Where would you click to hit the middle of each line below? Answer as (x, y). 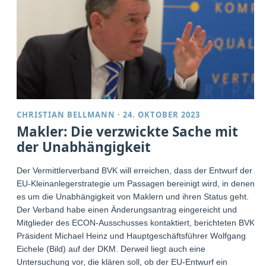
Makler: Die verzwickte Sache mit (128, 131)
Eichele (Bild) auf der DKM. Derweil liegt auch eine (111, 248)
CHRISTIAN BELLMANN (66, 114)
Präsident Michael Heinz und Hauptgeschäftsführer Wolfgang (132, 235)
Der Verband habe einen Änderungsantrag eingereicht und (127, 209)
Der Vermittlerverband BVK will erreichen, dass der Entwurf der (135, 170)
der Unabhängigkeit (84, 147)
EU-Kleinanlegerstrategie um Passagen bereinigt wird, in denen (136, 183)
